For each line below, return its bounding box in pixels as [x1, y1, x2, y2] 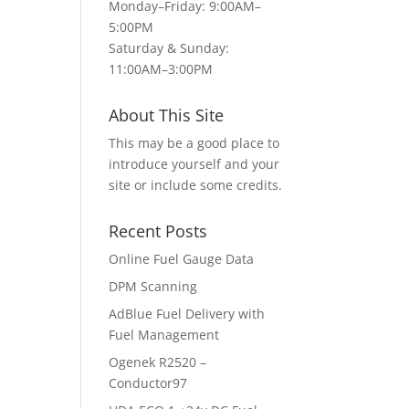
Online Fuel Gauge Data [109, 249, 255, 267]
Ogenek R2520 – [109, 352, 207, 371]
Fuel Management [109, 325, 220, 343]
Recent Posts [109, 219, 208, 242]
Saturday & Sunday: [109, 38, 230, 57]
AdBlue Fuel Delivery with [109, 304, 266, 322]
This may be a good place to [109, 133, 280, 152]
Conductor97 [109, 373, 188, 392]
